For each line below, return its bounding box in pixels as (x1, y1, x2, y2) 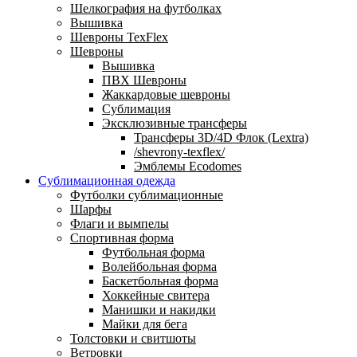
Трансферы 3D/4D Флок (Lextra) (134, 130, 308, 144)
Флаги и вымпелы (70, 216, 169, 230)
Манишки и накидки (102, 302, 216, 316)
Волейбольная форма (102, 259, 217, 273)
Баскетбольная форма (102, 273, 218, 288)
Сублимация (102, 101, 171, 116)
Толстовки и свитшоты (70, 331, 196, 345)
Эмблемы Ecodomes (134, 159, 241, 173)
